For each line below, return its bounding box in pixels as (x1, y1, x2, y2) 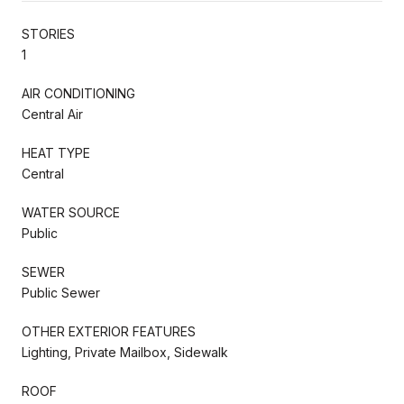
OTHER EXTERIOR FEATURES (22, 323, 196, 339)
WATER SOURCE (22, 204, 120, 220)
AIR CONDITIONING (22, 85, 135, 101)
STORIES (22, 25, 75, 41)
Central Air (22, 106, 83, 122)
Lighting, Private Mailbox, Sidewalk (22, 344, 228, 360)
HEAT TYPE (22, 144, 90, 161)
